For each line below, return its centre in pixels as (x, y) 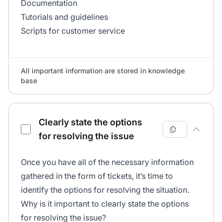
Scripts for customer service (73, 31)
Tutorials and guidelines (64, 17)
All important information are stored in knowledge (103, 71)
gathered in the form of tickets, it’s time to (97, 176)
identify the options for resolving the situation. (105, 190)
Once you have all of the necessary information (107, 162)
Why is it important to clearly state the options (105, 204)
